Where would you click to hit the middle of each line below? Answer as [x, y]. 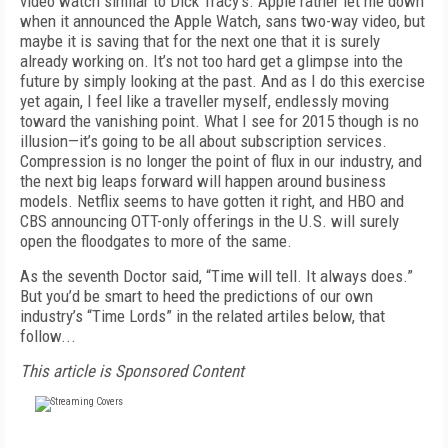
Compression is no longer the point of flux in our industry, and [221, 161]
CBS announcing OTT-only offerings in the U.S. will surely [209, 221]
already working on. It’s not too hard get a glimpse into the [211, 61]
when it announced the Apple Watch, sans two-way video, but [222, 21]
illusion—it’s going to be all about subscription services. [203, 141]
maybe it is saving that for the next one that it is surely [200, 41]
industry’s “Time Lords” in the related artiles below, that [202, 316]
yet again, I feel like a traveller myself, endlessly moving [204, 101]
